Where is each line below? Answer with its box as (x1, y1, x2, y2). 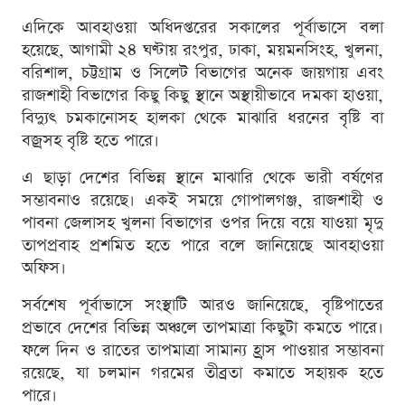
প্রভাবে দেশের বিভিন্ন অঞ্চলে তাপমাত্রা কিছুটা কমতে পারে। (22, 316, 383, 339)
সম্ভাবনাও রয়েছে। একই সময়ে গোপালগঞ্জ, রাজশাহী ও (22, 188, 383, 212)
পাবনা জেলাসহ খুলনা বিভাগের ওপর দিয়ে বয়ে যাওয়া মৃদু (22, 211, 383, 234)
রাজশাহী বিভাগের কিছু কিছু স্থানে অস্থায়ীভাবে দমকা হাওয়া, (22, 83, 383, 107)
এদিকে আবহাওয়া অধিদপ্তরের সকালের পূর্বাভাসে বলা (22, 15, 383, 39)
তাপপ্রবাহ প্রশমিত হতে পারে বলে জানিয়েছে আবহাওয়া (22, 233, 383, 257)
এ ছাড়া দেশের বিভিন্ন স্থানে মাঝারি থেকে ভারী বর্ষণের (22, 165, 383, 189)
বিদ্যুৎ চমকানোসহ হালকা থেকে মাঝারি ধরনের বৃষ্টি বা (22, 106, 383, 129)
